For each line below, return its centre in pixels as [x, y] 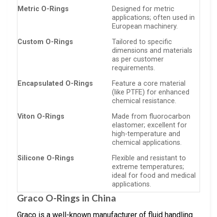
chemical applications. [147, 142]
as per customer [138, 59]
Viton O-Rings [41, 116]
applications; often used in [154, 17]
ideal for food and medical [154, 175]
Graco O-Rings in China [67, 198]
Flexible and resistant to [149, 158]
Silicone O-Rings [46, 158]
